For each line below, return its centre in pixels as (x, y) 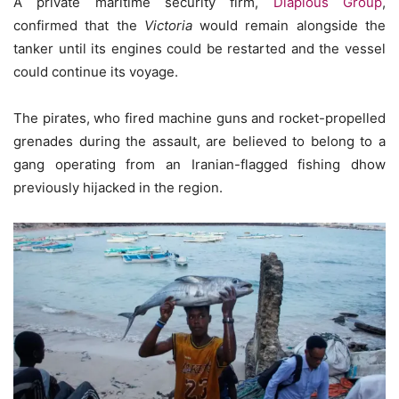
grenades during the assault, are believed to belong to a (199, 141)
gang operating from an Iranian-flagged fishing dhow (199, 164)
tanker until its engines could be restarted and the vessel (199, 48)
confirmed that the (79, 25)
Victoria (168, 25)
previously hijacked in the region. (118, 187)
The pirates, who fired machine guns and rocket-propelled (199, 118)
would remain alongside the (289, 25)
